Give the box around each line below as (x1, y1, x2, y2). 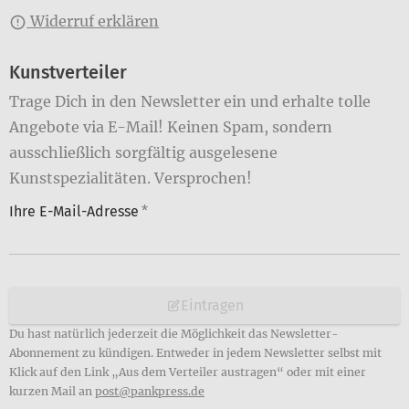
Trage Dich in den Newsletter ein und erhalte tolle (9, 91, 371, 110)
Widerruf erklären (26, 11, 160, 30)
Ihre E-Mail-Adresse (9, 202, 139, 220)
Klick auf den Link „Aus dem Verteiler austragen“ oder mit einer (9, 365, 366, 380)
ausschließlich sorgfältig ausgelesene (9, 142, 278, 162)
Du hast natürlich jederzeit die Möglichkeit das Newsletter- (9, 327, 339, 341)
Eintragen (180, 296, 244, 314)
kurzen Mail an (9, 384, 95, 399)
